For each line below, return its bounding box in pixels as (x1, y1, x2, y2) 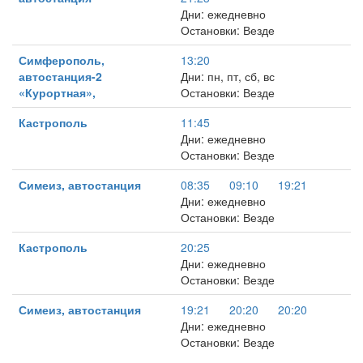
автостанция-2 (19, 68, 102, 84)
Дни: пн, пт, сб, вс (181, 68, 275, 84)
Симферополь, (19, 52, 105, 68)
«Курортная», (19, 84, 96, 100)
